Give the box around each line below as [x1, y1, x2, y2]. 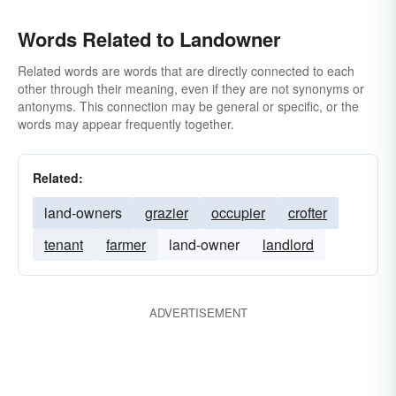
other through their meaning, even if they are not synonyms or [18, 80, 364, 97]
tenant [44, 234, 83, 255]
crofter [288, 202, 327, 223]
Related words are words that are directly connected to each [18, 62, 354, 80]
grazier [145, 202, 188, 223]
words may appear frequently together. [18, 115, 234, 133]
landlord [263, 234, 314, 255]
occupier [211, 202, 265, 223]
